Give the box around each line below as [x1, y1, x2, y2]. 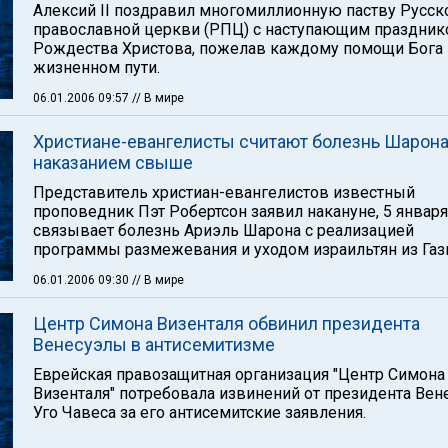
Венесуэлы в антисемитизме [33, 334, 275, 355]
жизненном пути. [33, 58, 160, 77]
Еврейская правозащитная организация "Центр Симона [33, 365, 445, 384]
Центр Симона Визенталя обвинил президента [33, 313, 420, 334]
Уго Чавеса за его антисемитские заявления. [33, 403, 366, 422]
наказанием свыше [33, 152, 193, 173]
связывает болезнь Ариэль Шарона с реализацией [33, 221, 414, 240]
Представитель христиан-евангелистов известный [33, 183, 415, 202]
